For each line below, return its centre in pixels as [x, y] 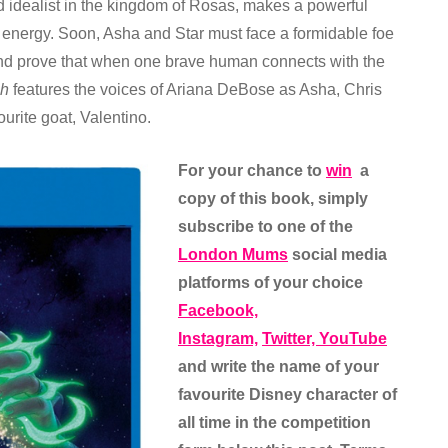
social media [337, 254]
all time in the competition [274, 422]
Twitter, [290, 338]
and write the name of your [278, 366]
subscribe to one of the [265, 226]
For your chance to [252, 170]
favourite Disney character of [287, 394]
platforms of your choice [270, 282]
